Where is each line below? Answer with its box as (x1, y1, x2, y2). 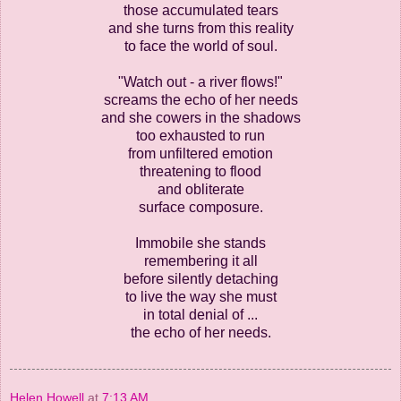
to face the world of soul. (124, 38, 277, 54)
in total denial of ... (143, 306, 258, 322)
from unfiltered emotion (128, 145, 273, 161)
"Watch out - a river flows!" (118, 73, 283, 90)
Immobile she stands (135, 235, 266, 251)
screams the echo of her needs (103, 91, 298, 107)
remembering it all (143, 252, 258, 269)
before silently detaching (123, 270, 278, 286)
